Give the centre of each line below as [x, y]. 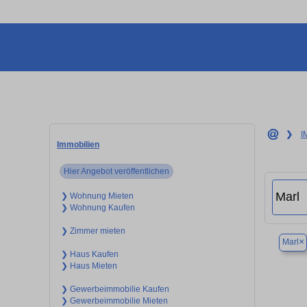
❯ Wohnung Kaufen [98, 207]
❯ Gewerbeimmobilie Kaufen [115, 289]
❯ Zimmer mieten [93, 231]
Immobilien [78, 144]
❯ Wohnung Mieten [97, 196]
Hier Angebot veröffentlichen [117, 171]
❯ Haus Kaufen [89, 254]
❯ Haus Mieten [89, 266]
